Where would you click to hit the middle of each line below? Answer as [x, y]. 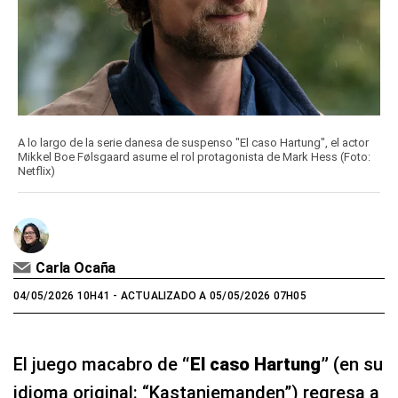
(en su [358, 365]
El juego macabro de [98, 365]
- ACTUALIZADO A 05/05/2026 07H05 [208, 296]
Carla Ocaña [76, 268]
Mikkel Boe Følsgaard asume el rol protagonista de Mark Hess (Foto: [194, 157]
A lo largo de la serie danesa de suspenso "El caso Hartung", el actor [193, 143]
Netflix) [36, 171]
